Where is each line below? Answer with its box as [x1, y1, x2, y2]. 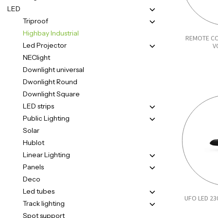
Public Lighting [23, 114, 70, 123]
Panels [23, 163, 44, 171]
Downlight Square [23, 90, 80, 98]
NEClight [23, 53, 50, 62]
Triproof [23, 17, 48, 25]
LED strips [23, 102, 54, 110]
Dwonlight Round [23, 77, 77, 86]
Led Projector [23, 41, 67, 50]
